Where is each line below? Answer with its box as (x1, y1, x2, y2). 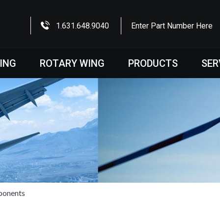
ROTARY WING (40, 57, 105, 69)
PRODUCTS (128, 57, 178, 69)
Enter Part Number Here (131, 21, 213, 30)
